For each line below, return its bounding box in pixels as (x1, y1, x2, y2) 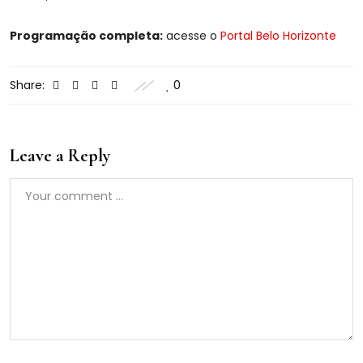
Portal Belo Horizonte (220, 28, 336, 45)
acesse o (163, 28, 220, 45)
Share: (10, 77, 45, 94)
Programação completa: (10, 28, 163, 45)
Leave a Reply (10, 145, 110, 167)
